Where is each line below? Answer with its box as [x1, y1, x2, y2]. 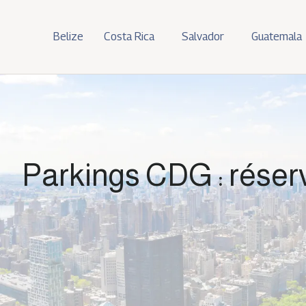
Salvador [182, 30, 224, 43]
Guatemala [251, 30, 302, 43]
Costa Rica [104, 30, 154, 43]
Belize [53, 30, 83, 43]
